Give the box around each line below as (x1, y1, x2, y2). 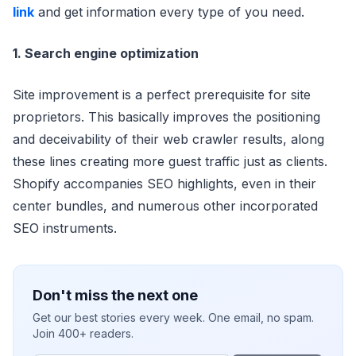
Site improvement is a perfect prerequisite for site (13, 87, 311, 103)
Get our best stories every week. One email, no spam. (33, 311, 314, 324)
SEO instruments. (13, 220, 117, 236)
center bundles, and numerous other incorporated (13, 198, 318, 214)
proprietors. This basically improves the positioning (13, 109, 320, 125)
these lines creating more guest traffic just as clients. (13, 153, 327, 169)
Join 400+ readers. (33, 327, 133, 340)
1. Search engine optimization (13, 45, 199, 61)
